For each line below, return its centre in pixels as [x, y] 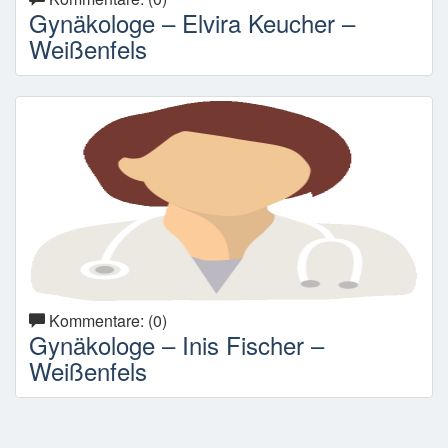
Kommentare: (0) [106, 320]
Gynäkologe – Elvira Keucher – [192, 22]
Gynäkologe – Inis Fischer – [176, 344]
